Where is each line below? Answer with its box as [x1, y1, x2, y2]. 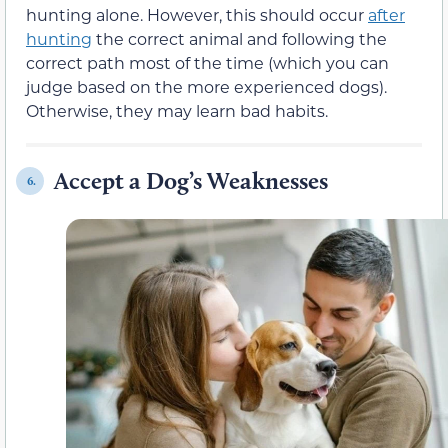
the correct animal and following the [92, 28, 387, 50]
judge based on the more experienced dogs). [26, 76, 387, 98]
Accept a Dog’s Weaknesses [54, 166, 328, 196]
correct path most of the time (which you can [26, 52, 389, 74]
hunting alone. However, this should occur [26, 4, 368, 26]
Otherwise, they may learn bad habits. [26, 100, 328, 122]
